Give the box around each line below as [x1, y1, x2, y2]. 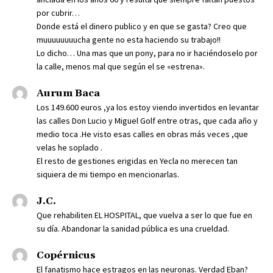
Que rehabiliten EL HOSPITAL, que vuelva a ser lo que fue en [37, 210, 252, 221]
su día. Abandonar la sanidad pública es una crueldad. [37, 223, 229, 235]
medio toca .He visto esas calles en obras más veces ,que [37, 129, 248, 140]
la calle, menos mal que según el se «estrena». [37, 61, 205, 73]
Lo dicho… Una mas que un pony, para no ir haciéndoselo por [37, 48, 258, 59]
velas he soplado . [37, 142, 102, 154]
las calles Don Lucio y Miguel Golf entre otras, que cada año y [37, 115, 258, 127]
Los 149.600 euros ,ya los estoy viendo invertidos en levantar [37, 102, 259, 113]
